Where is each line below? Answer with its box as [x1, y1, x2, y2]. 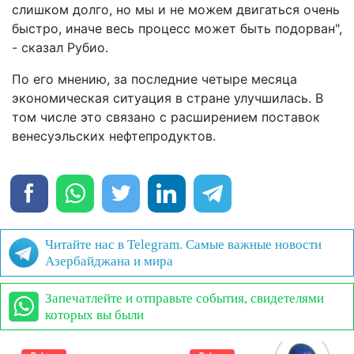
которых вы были [45, 307, 144, 322]
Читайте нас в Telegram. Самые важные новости [45, 236, 322, 252]
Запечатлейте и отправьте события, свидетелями [45, 290, 324, 306]
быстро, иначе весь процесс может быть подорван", [12, 20, 342, 36]
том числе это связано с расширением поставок [12, 108, 320, 125]
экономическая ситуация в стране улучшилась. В [12, 89, 323, 106]
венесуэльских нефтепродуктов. [12, 127, 220, 144]
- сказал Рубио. [12, 39, 108, 55]
